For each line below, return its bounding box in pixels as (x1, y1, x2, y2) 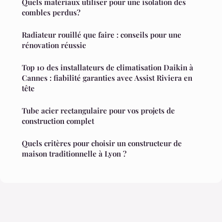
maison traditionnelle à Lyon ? (22, 149, 126, 159)
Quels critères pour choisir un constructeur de (22, 138, 182, 149)
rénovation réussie (22, 40, 86, 51)
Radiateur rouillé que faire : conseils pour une (22, 30, 181, 40)
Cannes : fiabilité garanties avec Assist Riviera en (22, 73, 192, 83)
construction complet (22, 116, 94, 126)
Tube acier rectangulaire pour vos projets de (22, 106, 175, 116)
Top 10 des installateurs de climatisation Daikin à (22, 62, 193, 73)
